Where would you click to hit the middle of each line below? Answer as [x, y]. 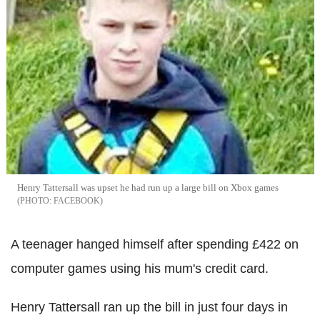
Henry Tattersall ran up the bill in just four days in [149, 307]
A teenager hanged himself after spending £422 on [155, 244]
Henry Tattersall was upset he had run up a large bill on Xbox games [147, 187]
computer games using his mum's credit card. [140, 269]
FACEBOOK [76, 201]
